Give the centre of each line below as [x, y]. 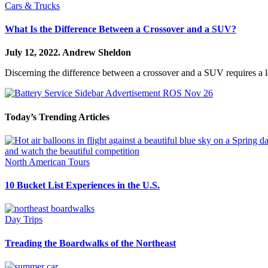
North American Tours [47, 162]
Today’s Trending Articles [57, 117]
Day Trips [24, 220]
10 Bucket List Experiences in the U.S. [82, 185]
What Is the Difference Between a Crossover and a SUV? [121, 29]
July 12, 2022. [33, 53]
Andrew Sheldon [97, 53]
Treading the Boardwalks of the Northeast [90, 243]
